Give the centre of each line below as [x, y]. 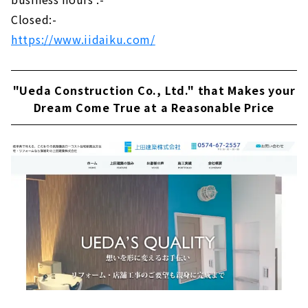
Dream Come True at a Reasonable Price [154, 107]
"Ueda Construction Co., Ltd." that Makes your [154, 90]
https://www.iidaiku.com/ [83, 39]
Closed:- [34, 19]
